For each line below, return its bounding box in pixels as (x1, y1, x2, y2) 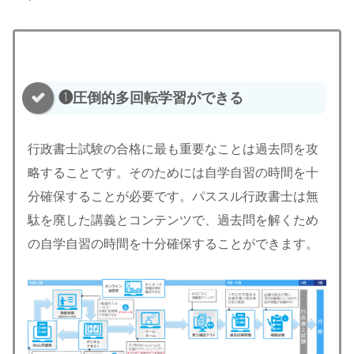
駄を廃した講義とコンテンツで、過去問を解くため (28, 213, 318, 227)
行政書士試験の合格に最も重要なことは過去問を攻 (28, 141, 318, 156)
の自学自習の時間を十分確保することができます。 (28, 236, 318, 250)
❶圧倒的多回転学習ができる (58, 89, 243, 106)
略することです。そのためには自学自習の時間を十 (28, 165, 318, 179)
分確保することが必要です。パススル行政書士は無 (28, 189, 318, 203)
